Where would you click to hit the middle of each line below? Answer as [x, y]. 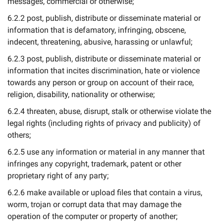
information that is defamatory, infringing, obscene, [97, 30]
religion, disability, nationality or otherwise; [81, 94]
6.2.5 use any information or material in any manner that [106, 152]
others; [19, 135]
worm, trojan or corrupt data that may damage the [94, 204]
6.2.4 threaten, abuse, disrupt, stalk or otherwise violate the [109, 111]
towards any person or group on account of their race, [101, 83]
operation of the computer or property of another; [92, 216]
